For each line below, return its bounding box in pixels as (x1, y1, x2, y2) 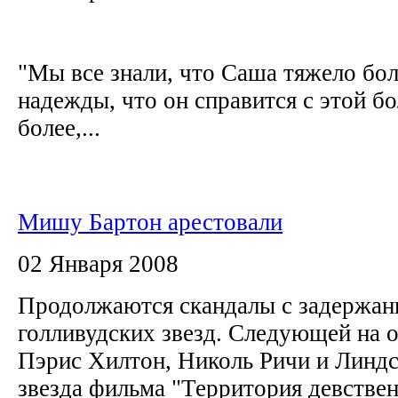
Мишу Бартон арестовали (18, 208, 283, 235)
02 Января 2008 (18, 250, 179, 277)
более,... (18, 114, 100, 141)
